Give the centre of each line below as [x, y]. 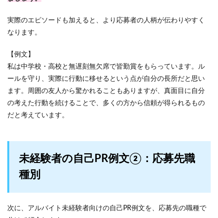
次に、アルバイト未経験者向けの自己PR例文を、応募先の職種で [107, 208]
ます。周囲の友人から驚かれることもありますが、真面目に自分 [106, 91]
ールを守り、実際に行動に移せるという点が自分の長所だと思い [106, 79]
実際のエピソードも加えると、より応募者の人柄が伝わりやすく [106, 20]
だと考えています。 [38, 115]
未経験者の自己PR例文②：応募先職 [107, 159]
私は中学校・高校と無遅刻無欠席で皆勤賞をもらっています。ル [106, 67]
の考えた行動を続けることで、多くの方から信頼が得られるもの [106, 103]
